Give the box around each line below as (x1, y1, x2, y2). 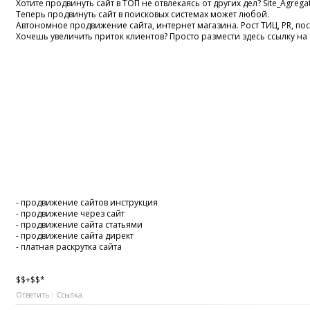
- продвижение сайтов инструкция (16, 196, 158, 208)
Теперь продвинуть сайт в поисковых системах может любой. (16, 8, 270, 20)
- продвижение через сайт (16, 207, 125, 219)
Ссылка (57, 289, 83, 300)
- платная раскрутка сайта (16, 240, 122, 253)
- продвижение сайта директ (16, 229, 134, 241)
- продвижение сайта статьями (16, 218, 143, 230)
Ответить (16, 289, 50, 300)
